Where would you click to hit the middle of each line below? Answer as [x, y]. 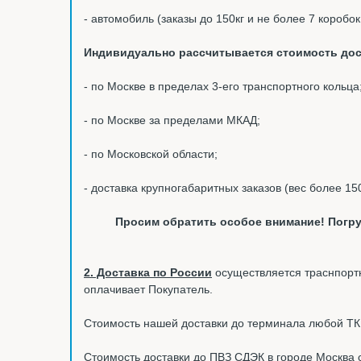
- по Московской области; [151, 154]
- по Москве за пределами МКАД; [172, 120]
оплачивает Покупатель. [148, 289]
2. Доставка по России [148, 272]
